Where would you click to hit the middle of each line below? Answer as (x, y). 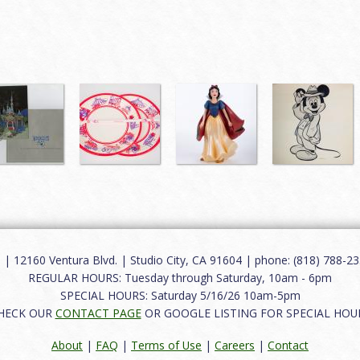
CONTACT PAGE (98, 313)
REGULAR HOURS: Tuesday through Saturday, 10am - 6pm (180, 278)
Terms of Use (166, 345)
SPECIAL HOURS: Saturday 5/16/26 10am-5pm (180, 296)
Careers (235, 345)
